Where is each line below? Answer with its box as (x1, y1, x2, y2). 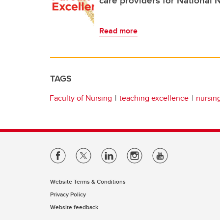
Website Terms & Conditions (50, 177, 126, 186)
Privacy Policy (50, 190, 86, 198)
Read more (99, 25, 137, 36)
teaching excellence (119, 92, 189, 104)
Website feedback (50, 203, 98, 211)
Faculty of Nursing (50, 92, 112, 104)
